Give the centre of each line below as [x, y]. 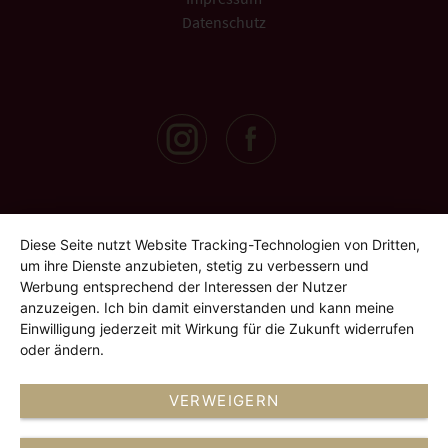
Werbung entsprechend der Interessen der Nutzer [183, 286]
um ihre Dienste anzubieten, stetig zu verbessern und [194, 265]
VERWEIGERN [224, 400]
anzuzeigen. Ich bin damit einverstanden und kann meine [207, 307]
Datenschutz [224, 22]
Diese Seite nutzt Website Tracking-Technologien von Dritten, [220, 244]
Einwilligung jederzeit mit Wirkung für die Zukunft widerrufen [217, 328]
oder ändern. [62, 349]
